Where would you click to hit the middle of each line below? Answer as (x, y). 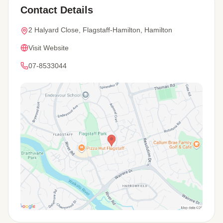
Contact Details (57, 10)
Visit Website (49, 48)
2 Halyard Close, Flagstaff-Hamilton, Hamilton (100, 30)
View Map (40, 216)
